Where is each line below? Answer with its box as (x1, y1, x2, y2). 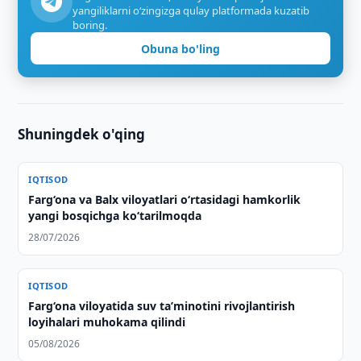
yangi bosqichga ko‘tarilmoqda (28, 208, 202, 223)
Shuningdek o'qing (18, 125, 146, 143)
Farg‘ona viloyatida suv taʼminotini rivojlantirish (28, 298, 296, 313)
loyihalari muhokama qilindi (28, 314, 186, 330)
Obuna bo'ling (141, 40, 220, 56)
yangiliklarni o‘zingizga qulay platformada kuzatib (73, 3, 310, 18)
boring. (73, 18, 108, 32)
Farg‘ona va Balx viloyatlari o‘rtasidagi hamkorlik (28, 192, 301, 207)
